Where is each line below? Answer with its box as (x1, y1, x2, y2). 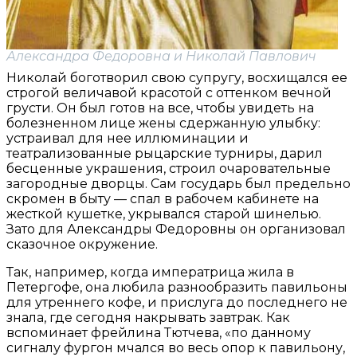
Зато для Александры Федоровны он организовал (6, 222, 346, 237)
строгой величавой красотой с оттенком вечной (6, 85, 331, 101)
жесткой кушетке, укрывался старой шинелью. (6, 206, 321, 222)
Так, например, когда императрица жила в (6, 265, 294, 280)
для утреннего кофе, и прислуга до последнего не (6, 295, 347, 311)
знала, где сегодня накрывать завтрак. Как (6, 310, 290, 326)
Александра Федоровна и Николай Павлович (6, 49, 316, 65)
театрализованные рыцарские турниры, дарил (6, 146, 323, 162)
